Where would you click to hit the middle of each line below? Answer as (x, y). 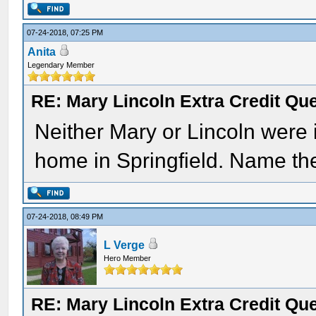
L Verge (124, 245)
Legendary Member (61, 65)
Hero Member (128, 258)
